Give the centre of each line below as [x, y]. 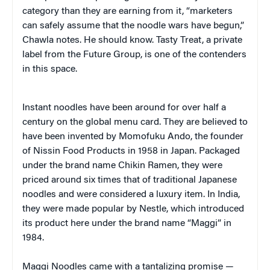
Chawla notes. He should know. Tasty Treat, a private [132, 40]
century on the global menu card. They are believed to [135, 122]
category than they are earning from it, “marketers [127, 11]
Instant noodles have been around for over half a [124, 108]
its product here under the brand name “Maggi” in [127, 223]
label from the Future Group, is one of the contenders [134, 55]
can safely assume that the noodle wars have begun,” [133, 26]
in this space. [50, 69]
